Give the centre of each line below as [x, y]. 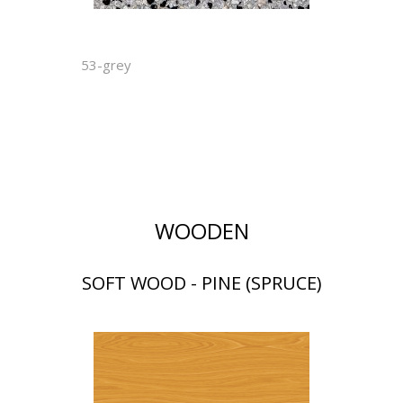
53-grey [106, 65]
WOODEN [201, 231]
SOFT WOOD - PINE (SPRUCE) [201, 283]
